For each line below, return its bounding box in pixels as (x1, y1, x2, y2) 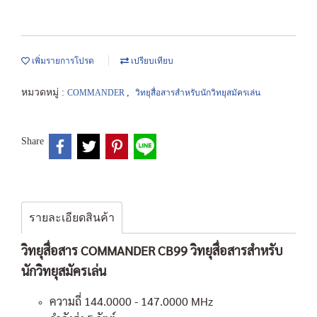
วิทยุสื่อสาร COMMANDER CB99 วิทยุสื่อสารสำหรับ (21, 241, 283, 258)
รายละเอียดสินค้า (29, 211, 115, 224)
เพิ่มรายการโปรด (30, 56, 94, 66)
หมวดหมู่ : (21, 87, 67, 98)
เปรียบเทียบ (129, 56, 173, 66)
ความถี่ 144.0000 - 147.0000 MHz (50, 293, 213, 309)
